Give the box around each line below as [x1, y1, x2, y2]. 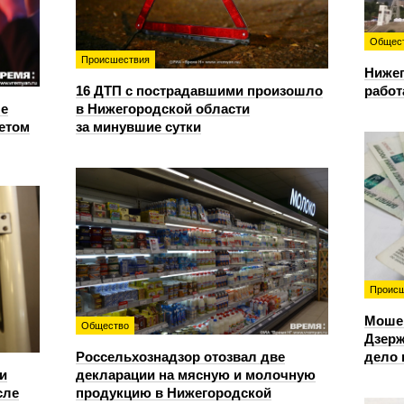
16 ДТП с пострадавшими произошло [76, 82, 323, 98]
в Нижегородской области [76, 100, 250, 116]
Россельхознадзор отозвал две [76, 348, 285, 364]
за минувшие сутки [76, 118, 201, 134]
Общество [81, 319, 129, 331]
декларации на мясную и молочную [76, 366, 316, 382]
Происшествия [81, 53, 150, 65]
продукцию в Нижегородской [76, 384, 271, 400]
